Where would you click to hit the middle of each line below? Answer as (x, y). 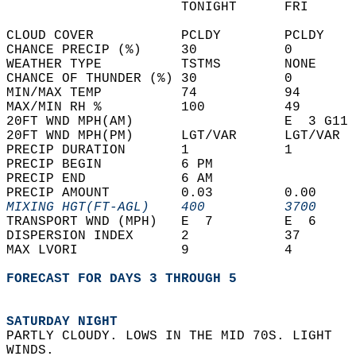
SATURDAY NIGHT (62, 322)
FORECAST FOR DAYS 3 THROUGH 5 (122, 279)
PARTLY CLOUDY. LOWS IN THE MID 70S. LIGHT (177, 336)
